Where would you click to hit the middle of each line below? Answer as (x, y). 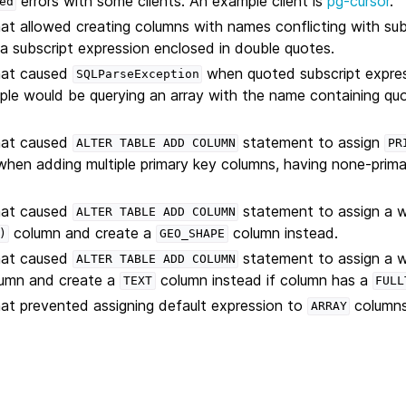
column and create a (83, 232)
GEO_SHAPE (192, 234)
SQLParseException (137, 74)
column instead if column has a (264, 280)
